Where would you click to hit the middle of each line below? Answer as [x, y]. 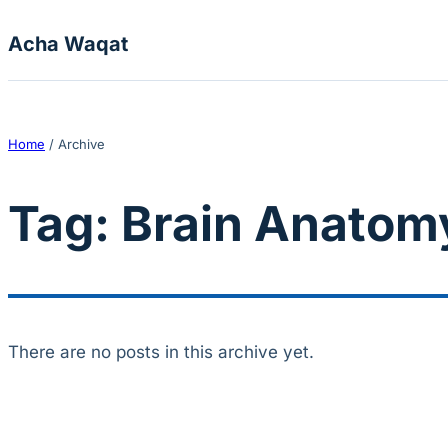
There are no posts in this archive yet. [161, 352]
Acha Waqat [68, 44]
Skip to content [68, 20]
